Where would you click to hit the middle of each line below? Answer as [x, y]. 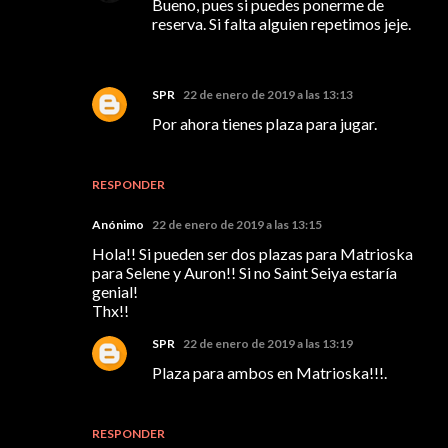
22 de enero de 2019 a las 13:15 [237, 224]
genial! [115, 291]
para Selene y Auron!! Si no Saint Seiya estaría [244, 272]
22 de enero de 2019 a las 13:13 [268, 94]
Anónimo [118, 224]
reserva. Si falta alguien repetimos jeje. [281, 23]
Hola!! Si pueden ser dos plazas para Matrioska [252, 253]
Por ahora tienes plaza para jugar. [264, 123]
